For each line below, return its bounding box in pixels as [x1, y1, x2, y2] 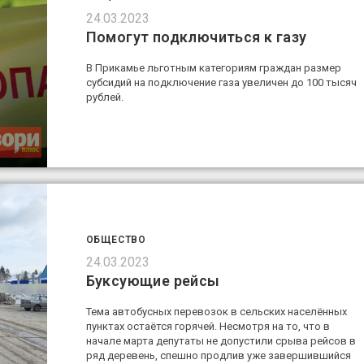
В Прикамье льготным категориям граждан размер [85, 62, 341, 75]
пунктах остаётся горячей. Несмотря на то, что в [85, 320, 330, 333]
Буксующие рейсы [85, 272, 220, 290]
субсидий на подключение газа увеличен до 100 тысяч [85, 76, 357, 89]
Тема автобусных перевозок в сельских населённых [85, 305, 347, 318]
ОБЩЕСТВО [85, 234, 146, 246]
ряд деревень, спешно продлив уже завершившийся [85, 349, 351, 362]
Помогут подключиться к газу [85, 28, 307, 46]
